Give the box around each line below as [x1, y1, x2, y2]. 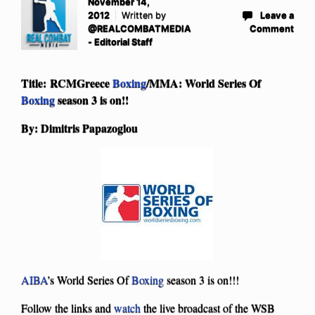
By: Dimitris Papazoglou [21, 119, 138, 136]
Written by [122, 9, 166, 20]
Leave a [260, 9, 294, 20]
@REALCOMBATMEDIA [88, 22, 191, 34]
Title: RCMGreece [21, 74, 112, 91]
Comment [250, 22, 294, 34]
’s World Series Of [47, 271, 131, 287]
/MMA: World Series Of [146, 74, 261, 91]
